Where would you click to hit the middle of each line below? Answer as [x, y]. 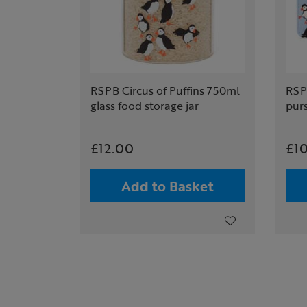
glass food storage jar [145, 106]
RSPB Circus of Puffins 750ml [165, 90]
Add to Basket [168, 186]
